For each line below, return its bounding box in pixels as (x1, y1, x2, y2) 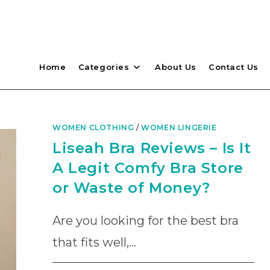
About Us (155, 62, 196, 72)
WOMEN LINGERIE (141, 123, 217, 132)
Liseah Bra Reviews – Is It (52, 139, 251, 157)
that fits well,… (52, 235, 136, 250)
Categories (78, 62, 130, 72)
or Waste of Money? (52, 179, 210, 196)
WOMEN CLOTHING (52, 123, 134, 132)
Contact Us (209, 62, 259, 72)
